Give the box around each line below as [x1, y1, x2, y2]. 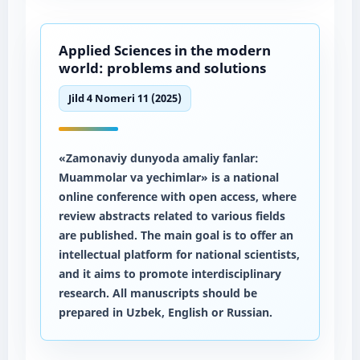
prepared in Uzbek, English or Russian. [58, 304, 272, 320]
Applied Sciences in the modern [58, 40, 271, 59]
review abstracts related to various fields [58, 207, 285, 223]
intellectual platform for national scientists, [58, 246, 300, 262]
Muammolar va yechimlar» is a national [58, 169, 279, 185]
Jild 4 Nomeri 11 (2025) [67, 91, 182, 105]
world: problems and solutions [58, 58, 266, 77]
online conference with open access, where [58, 188, 297, 204]
